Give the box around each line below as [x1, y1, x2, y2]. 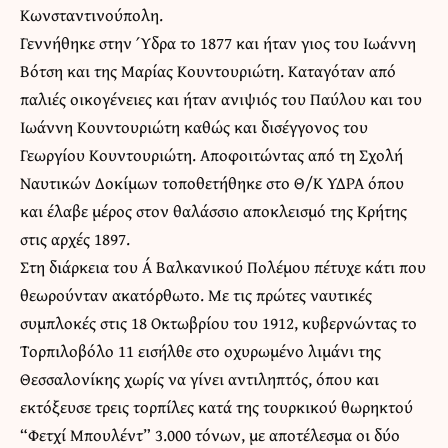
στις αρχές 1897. [20, 226, 130, 252]
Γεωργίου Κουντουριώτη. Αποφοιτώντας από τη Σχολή [20, 142, 403, 168]
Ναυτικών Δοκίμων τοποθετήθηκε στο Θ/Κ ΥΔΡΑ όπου [20, 170, 404, 196]
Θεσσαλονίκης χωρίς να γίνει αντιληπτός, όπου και [20, 366, 379, 392]
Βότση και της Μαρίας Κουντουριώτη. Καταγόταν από [20, 58, 396, 84]
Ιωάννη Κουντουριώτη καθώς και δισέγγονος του [20, 114, 368, 140]
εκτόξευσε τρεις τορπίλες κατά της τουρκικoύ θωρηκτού [20, 394, 413, 420]
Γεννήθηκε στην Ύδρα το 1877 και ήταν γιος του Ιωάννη [20, 30, 416, 56]
